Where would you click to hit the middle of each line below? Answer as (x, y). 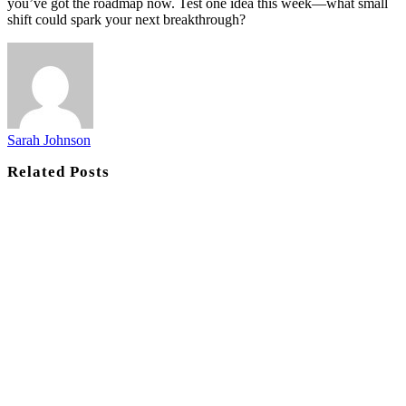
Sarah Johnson (49, 140)
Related (39, 172)
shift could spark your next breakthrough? (126, 20)
